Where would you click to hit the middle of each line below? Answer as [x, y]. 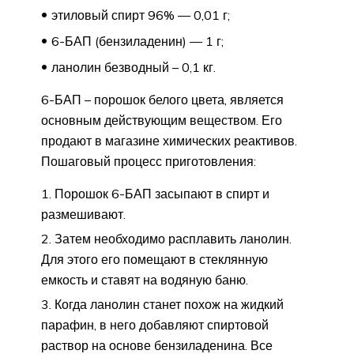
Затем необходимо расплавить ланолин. [173, 238]
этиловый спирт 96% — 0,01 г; [141, 15]
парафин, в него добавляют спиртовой [155, 324]
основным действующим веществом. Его [162, 120]
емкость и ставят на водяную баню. [145, 279]
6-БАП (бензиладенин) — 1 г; [137, 41]
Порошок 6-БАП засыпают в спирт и [162, 193]
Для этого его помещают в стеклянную [154, 259]
